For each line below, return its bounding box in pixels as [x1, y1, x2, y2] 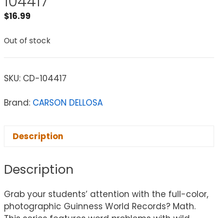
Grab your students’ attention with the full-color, [4, 188, 208, 200]
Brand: [4, 97, 33, 109]
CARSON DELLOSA [33, 97, 103, 109]
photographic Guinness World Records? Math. [4, 200, 196, 212]
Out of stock [4, 35, 51, 46]
